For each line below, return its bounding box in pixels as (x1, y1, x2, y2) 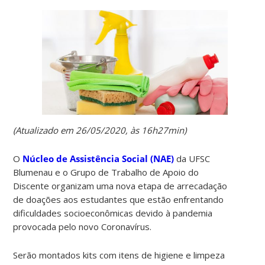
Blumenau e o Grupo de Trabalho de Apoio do (13, 166, 199, 178)
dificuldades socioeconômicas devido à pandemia (13, 206, 213, 219)
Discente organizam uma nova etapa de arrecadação (13, 179, 228, 192)
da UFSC (174, 152, 211, 164)
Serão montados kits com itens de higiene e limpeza (13, 248, 225, 261)
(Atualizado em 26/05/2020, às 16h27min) (13, 124, 187, 136)
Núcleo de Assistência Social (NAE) (20, 152, 174, 164)
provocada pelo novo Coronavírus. (13, 220, 152, 232)
